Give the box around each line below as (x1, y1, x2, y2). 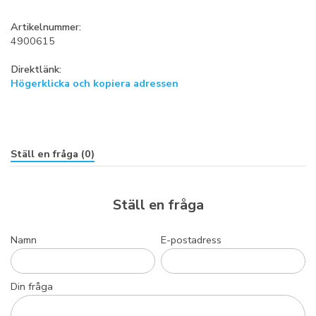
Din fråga (11, 279, 53, 293)
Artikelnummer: (11, 19, 81, 34)
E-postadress (161, 232, 222, 247)
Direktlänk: (11, 61, 61, 76)
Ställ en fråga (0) (11, 146, 95, 161)
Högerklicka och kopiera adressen (11, 75, 178, 90)
